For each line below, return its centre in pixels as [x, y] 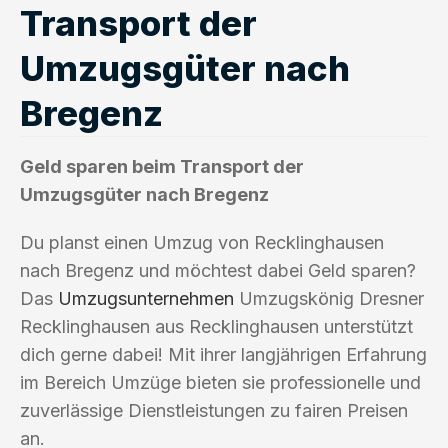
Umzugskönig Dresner [329, 298]
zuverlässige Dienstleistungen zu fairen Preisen [214, 410]
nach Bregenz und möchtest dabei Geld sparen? [218, 270]
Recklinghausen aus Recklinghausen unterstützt [216, 326]
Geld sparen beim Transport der [162, 166]
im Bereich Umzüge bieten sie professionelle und [220, 382]
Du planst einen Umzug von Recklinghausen [202, 242]
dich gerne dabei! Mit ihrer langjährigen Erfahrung [223, 354]
